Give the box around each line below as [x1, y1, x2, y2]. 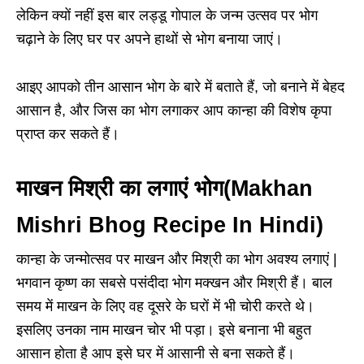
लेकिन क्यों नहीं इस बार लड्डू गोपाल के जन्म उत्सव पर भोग [16, 7, 318, 24]
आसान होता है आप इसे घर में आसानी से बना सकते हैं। [16, 345, 295, 362]
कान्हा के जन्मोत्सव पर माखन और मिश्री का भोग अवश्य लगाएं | [16, 251, 337, 268]
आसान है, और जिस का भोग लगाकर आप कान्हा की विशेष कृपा [16, 102, 331, 119]
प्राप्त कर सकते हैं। [16, 126, 119, 143]
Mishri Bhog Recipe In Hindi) [16, 213, 323, 238]
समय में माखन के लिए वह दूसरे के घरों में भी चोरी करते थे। [16, 298, 314, 315]
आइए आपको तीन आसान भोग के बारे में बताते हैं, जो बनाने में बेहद [16, 79, 344, 96]
